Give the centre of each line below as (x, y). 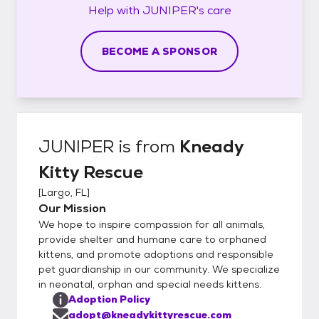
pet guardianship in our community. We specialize (159, 269)
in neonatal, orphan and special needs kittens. (150, 284)
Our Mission (72, 208)
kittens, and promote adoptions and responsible (156, 254)
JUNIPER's (173, 10)
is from (147, 146)
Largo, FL (64, 192)
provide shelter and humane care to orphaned (152, 239)
